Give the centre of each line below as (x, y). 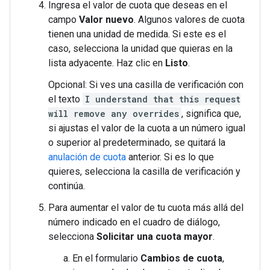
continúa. (67, 186)
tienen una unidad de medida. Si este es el (137, 34)
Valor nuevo (106, 20)
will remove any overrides (114, 114)
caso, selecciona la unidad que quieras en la (140, 49)
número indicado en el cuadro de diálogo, (134, 222)
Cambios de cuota (181, 258)
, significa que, (211, 114)
